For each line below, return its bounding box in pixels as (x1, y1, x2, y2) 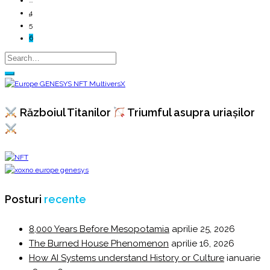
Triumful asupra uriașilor (125, 106, 255, 119)
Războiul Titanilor (17, 106, 113, 119)
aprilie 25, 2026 (172, 224, 235, 235)
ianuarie (227, 253, 260, 264)
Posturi (5, 193, 44, 206)
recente (44, 193, 86, 206)
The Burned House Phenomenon (29, 238, 169, 250)
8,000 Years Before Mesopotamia (29, 224, 169, 235)
